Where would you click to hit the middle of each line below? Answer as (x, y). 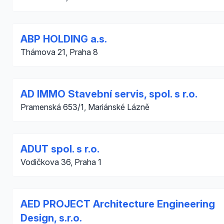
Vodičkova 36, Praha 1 (61, 162)
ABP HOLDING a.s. (64, 39)
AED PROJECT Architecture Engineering (118, 204)
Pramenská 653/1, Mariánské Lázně (85, 107)
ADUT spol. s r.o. (60, 149)
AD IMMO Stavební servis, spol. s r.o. (109, 94)
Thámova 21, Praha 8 (59, 52)
